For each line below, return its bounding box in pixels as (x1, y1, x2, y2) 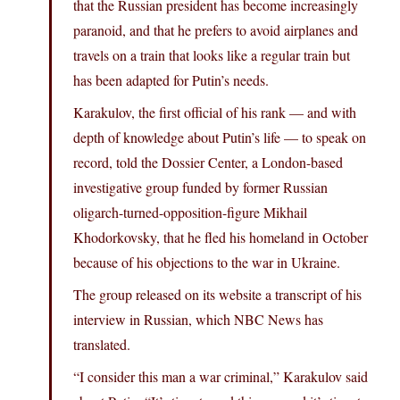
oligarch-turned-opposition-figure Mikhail (73, 203, 307, 222)
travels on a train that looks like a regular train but (73, 46, 350, 65)
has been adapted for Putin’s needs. (73, 71, 269, 90)
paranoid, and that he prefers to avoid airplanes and (73, 21, 358, 40)
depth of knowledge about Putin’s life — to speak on (73, 128, 366, 147)
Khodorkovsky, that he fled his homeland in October (73, 228, 368, 247)
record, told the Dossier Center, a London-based (73, 153, 343, 172)
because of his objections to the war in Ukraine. (73, 253, 340, 272)
